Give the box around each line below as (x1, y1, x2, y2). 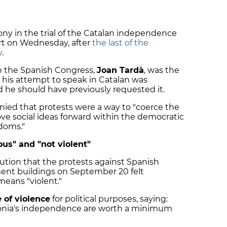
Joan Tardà (97, 65, 144, 75)
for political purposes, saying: (50, 194, 168, 204)
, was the (144, 65, 179, 75)
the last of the (92, 37, 148, 48)
